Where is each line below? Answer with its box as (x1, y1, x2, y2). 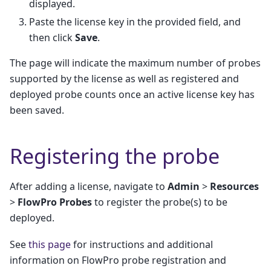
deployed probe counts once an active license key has (10, 87, 255, 101)
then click (29, 30, 75, 44)
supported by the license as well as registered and (10, 71, 239, 85)
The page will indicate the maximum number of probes (10, 56, 261, 70)
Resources (210, 179, 259, 193)
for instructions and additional (71, 238, 213, 252)
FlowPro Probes (18, 195, 92, 209)
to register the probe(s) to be (92, 195, 227, 209)
